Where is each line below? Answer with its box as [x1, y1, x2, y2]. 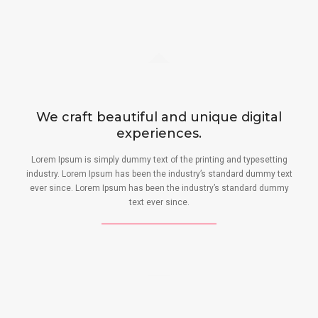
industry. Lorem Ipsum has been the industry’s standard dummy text [26, 169, 292, 179]
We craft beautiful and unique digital [35, 109, 282, 125]
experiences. [116, 126, 202, 141]
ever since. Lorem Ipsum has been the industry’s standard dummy [29, 183, 289, 193]
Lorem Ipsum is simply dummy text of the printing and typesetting [31, 155, 287, 165]
